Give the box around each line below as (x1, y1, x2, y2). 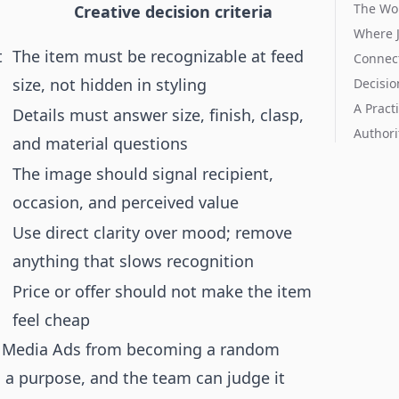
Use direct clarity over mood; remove (12, 222, 292, 243)
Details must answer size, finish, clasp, (12, 104, 304, 126)
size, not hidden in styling (12, 74, 207, 95)
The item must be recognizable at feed (12, 45, 304, 67)
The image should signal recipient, (12, 163, 273, 184)
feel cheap (12, 309, 90, 330)
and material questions (12, 133, 188, 154)
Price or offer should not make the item (12, 281, 312, 302)
